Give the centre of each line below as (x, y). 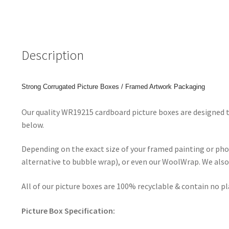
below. (32, 124)
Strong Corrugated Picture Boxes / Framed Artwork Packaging (113, 86)
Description (52, 55)
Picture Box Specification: (68, 210)
